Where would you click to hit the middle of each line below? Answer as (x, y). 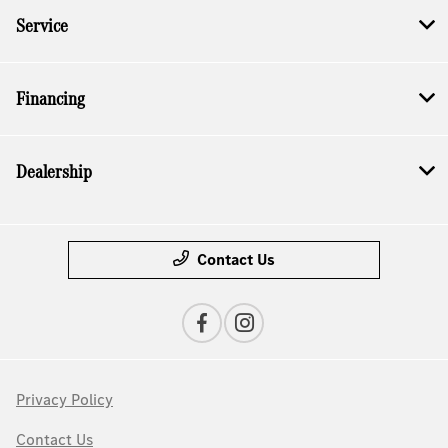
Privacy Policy (64, 400)
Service (42, 26)
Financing (50, 99)
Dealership (54, 172)
